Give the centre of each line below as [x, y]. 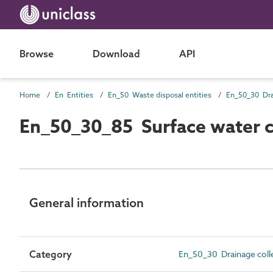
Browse [37, 54]
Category [51, 254]
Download [116, 54]
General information [87, 203]
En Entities [74, 95]
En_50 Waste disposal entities [160, 95]
